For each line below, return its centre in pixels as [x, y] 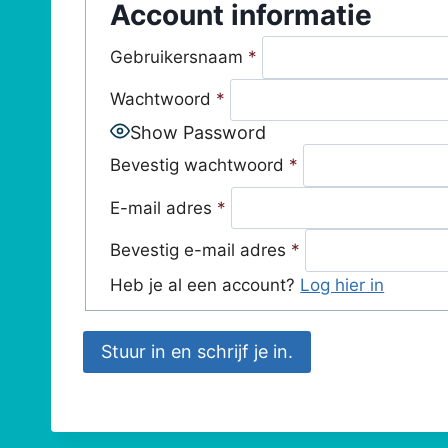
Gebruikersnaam [177, 56]
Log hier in [342, 284]
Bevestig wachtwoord [197, 165]
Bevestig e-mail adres [198, 250]
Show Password [198, 132]
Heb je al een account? [205, 284]
